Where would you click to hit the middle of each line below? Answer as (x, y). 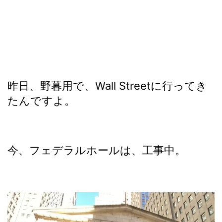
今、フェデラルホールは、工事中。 (97, 150)
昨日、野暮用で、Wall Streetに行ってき (107, 86)
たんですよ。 (41, 101)
